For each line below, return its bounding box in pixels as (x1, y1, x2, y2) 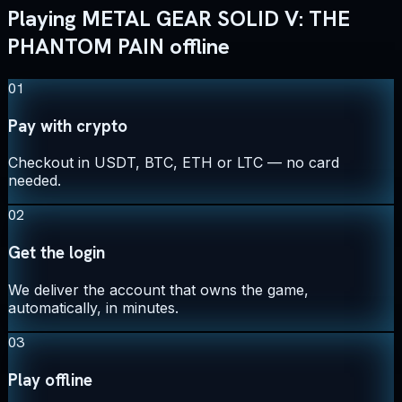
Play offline (8, 368, 92, 391)
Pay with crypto (8, 114, 127, 137)
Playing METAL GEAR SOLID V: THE (7, 4, 350, 33)
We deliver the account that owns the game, (8, 280, 309, 299)
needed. (8, 171, 61, 190)
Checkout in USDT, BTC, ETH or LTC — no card (8, 153, 339, 172)
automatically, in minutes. (8, 298, 179, 317)
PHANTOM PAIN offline (7, 32, 230, 61)
